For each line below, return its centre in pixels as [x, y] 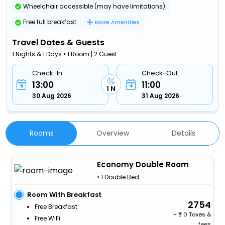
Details [183, 133]
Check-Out [159, 73]
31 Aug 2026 [160, 96]
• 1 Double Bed [118, 177]
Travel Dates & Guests [59, 43]
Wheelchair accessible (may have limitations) [94, 6]
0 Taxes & [197, 215]
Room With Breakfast [64, 195]
